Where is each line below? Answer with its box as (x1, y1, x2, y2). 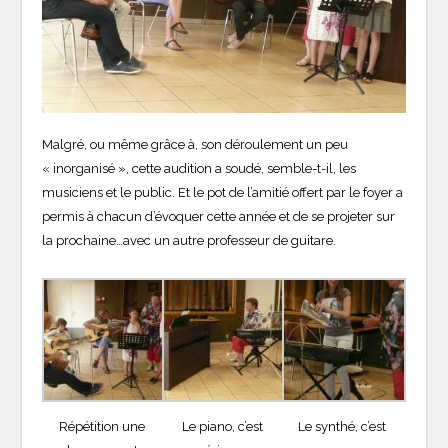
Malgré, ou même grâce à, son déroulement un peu (42, 136, 349, 152)
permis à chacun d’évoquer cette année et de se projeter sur (42, 208, 396, 224)
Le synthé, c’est (298, 418, 387, 434)
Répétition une (59, 418, 146, 434)
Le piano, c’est (181, 418, 263, 434)
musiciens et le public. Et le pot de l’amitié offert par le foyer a (42, 184, 404, 200)
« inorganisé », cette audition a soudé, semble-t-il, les (42, 160, 357, 176)
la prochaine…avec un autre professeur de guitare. (42, 232, 337, 248)
